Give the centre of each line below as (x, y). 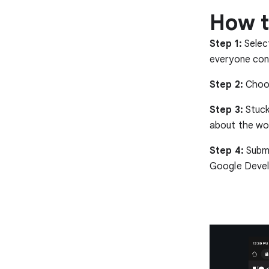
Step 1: (226, 44)
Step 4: (227, 151)
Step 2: (226, 85)
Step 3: (226, 110)
